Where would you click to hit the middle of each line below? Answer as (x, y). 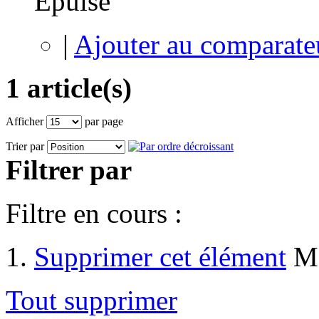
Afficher (25, 121)
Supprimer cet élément (160, 256)
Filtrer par (69, 169)
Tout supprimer (91, 300)
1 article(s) (69, 88)
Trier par (25, 146)
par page (103, 121)
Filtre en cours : (94, 213)
